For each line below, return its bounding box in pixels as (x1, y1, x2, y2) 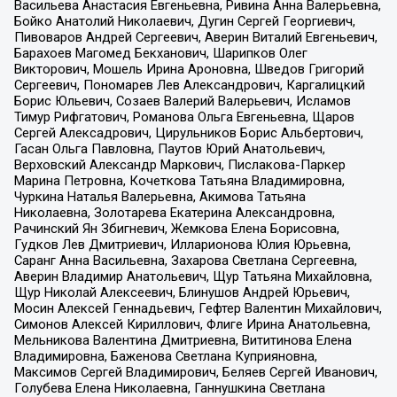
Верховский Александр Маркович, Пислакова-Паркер (13, 157, 346, 174)
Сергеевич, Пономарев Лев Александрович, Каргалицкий (13, 77, 365, 94)
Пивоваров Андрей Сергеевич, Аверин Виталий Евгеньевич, (13, 29, 378, 46)
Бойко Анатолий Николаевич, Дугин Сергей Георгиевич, (13, 13, 355, 30)
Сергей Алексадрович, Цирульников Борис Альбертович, (13, 125, 363, 142)
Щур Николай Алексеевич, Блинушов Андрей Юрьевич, (13, 284, 350, 301)
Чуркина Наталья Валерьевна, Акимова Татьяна (13, 189, 306, 206)
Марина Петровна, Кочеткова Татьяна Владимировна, (13, 173, 345, 190)
